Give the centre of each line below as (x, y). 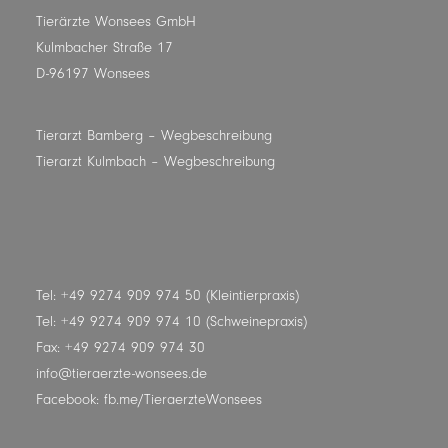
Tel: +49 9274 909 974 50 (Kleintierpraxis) (167, 295)
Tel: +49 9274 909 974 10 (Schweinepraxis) (171, 321)
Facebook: (70, 399)
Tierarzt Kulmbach (91, 161)
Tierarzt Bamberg (89, 135)
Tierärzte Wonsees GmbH (116, 21)
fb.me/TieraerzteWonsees (183, 399)
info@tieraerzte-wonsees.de (121, 373)
